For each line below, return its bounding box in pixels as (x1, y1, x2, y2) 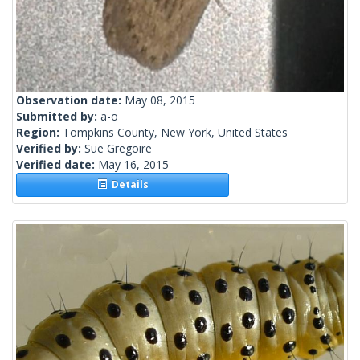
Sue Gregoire (84, 141, 152, 157)
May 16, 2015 (98, 157, 169, 173)
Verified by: (16, 141, 84, 157)
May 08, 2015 (125, 92, 195, 108)
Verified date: (16, 157, 98, 173)
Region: (16, 125, 63, 141)
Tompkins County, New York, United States (63, 125, 288, 141)
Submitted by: (16, 108, 100, 125)
